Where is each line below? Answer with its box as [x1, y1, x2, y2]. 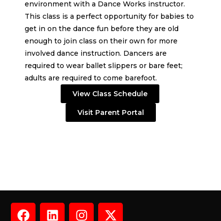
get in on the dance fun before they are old [25, 24, 179, 33]
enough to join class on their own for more [25, 36, 178, 45]
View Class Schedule [73, 89, 148, 98]
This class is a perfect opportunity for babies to [25, 11, 194, 21]
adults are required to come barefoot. [25, 73, 157, 82]
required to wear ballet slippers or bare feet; [25, 61, 183, 70]
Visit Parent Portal [77, 108, 144, 117]
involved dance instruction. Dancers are [25, 48, 167, 58]
